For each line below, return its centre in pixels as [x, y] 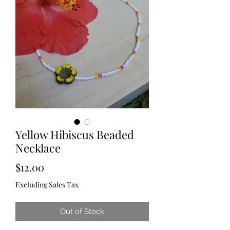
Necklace [38, 148]
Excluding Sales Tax [47, 185]
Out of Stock [82, 212]
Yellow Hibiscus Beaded [75, 135]
